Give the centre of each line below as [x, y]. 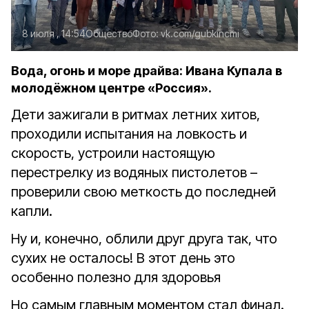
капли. [32, 211]
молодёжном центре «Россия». [111, 88]
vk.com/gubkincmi [200, 33]
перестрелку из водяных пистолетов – [134, 172]
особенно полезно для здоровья [116, 277]
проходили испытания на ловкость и [129, 134]
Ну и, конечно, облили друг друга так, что [144, 239]
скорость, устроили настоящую [113, 153]
